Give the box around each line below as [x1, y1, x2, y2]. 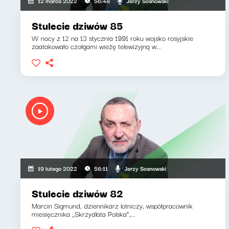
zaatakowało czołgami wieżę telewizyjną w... [32, 40, 161, 52]
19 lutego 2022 [38, 164, 78, 173]
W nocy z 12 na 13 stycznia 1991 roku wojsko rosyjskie [32, 32, 193, 43]
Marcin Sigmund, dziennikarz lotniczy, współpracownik [32, 200, 193, 211]
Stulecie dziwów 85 [32, 17, 123, 33]
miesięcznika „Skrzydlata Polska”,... [32, 208, 135, 219]
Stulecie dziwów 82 [32, 185, 123, 201]
